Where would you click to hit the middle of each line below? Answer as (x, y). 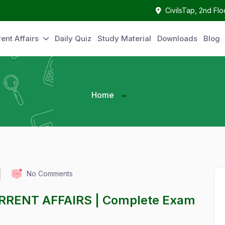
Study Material (124, 38)
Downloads (177, 38)
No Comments (50, 173)
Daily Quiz (73, 38)
